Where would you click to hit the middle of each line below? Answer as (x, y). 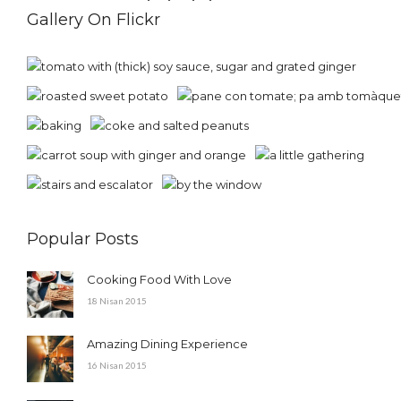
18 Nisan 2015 (117, 300)
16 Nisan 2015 (117, 365)
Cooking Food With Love (159, 279)
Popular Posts (83, 239)
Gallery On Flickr (94, 19)
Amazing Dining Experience (167, 343)
